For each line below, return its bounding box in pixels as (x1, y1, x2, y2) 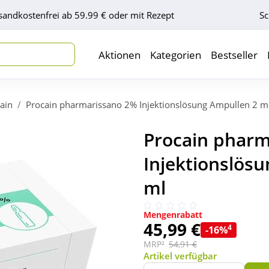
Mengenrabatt (144, 209, 202, 221)
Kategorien (150, 48, 201, 62)
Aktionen (98, 48, 141, 62)
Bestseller (211, 48, 258, 62)
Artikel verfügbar (144, 250, 217, 262)
